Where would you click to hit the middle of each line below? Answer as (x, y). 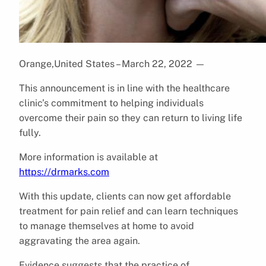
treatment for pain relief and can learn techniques (129, 211)
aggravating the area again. (80, 240)
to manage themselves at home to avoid (107, 226)
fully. (30, 132)
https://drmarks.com (64, 172)
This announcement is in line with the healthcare (124, 88)
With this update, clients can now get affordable (125, 196)
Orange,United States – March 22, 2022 (107, 64)
